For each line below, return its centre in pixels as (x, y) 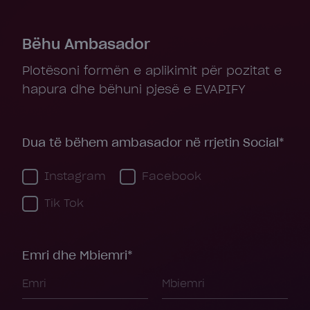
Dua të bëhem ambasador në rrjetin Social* (153, 143)
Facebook (172, 177)
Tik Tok (64, 204)
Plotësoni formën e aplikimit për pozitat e (152, 71)
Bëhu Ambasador (86, 45)
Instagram (75, 177)
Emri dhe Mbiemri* (77, 256)
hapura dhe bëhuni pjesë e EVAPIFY (134, 90)
